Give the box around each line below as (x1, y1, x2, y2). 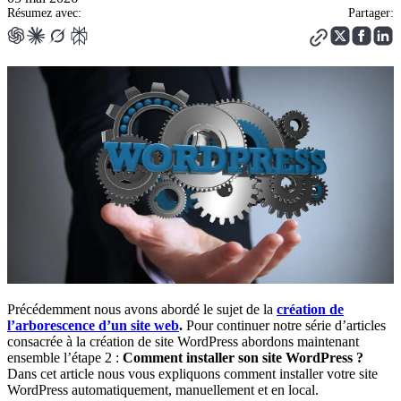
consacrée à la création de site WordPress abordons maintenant (7, 333, 359, 349)
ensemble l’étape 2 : (7, 349, 123, 365)
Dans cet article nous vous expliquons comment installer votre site (7, 365, 378, 381)
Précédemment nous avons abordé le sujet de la (7, 301, 273, 317)
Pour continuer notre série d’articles (183, 317, 386, 333)
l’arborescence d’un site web (7, 317, 179, 333)
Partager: (348, 6, 394, 21)
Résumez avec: (7, 6, 81, 21)
